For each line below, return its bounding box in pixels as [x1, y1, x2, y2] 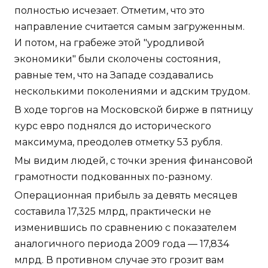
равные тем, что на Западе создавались [14, 69, 214, 81]
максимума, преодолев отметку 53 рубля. [14, 136, 223, 148]
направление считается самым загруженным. [14, 21, 245, 33]
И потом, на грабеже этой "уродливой [14, 37, 205, 49]
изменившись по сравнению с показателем [14, 222, 237, 234]
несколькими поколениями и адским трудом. [14, 86, 250, 98]
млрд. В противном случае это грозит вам [14, 254, 224, 266]
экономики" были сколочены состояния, [14, 53, 220, 65]
